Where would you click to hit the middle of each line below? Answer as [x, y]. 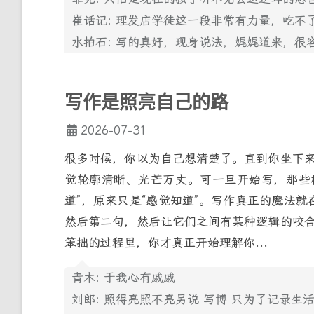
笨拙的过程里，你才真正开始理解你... [166, 242]
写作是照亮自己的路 [146, 103]
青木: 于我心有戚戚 [123, 277]
